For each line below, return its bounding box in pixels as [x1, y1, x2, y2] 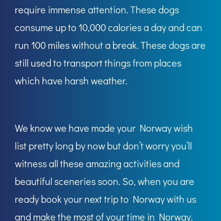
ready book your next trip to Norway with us [15, 192, 196, 206]
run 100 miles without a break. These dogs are [15, 38, 206, 52]
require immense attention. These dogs [15, 3, 179, 16]
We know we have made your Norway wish [15, 121, 193, 135]
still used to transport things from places [15, 56, 182, 70]
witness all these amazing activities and [15, 157, 180, 170]
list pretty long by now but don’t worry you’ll [15, 139, 192, 152]
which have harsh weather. [15, 74, 127, 87]
